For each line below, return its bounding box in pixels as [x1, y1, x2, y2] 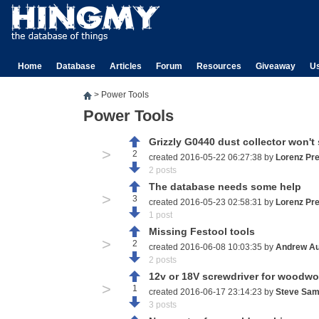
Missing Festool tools [149, 226, 255, 237]
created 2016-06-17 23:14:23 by [149, 287, 276, 297]
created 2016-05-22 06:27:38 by [149, 152, 276, 162]
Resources [197, 61, 241, 71]
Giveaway [256, 61, 296, 71]
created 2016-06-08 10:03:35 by [149, 242, 276, 252]
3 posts [149, 300, 177, 310]
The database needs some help [149, 181, 301, 192]
